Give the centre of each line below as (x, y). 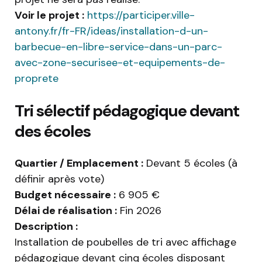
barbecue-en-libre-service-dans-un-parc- (118, 47)
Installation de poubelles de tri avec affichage (125, 242)
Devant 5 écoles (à (190, 163)
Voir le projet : (49, 15)
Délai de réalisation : (66, 211)
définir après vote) (59, 179)
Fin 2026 (139, 211)
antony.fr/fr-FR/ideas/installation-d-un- (111, 31)
